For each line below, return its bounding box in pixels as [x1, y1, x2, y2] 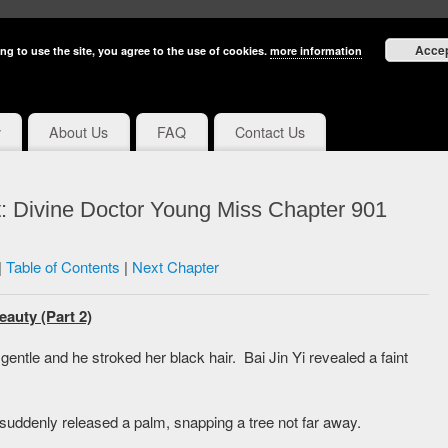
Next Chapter [131, 256, 219, 278]
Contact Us [234, 122, 305, 143]
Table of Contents [5, 256, 120, 278]
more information [270, 43, 362, 58]
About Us [49, 122, 109, 143]
